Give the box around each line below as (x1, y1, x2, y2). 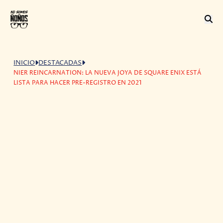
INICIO (13, 58, 35, 67)
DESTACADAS (38, 58, 82, 67)
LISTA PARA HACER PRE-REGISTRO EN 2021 (13, 78, 142, 87)
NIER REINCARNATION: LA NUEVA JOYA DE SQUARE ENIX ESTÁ (13, 68, 202, 77)
